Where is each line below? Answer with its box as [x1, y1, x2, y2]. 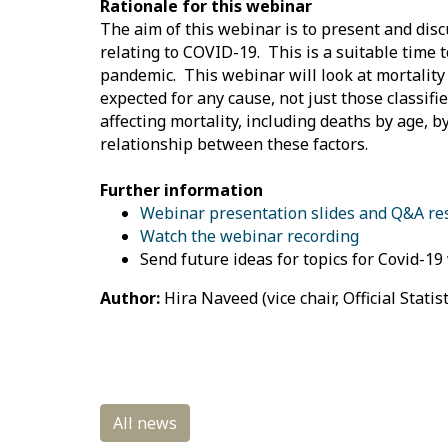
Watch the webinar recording [139, 224, 359, 247]
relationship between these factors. [99, 132, 368, 155]
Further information [99, 178, 263, 201]
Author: [99, 286, 164, 309]
